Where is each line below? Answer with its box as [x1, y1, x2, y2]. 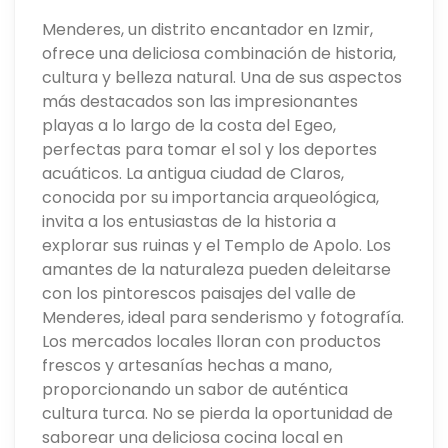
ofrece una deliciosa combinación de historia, [42, 41, 397, 65]
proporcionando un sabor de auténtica [42, 377, 349, 401]
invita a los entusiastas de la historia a [42, 209, 337, 233]
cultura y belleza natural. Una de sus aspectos [42, 65, 403, 89]
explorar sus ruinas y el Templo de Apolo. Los [42, 233, 392, 257]
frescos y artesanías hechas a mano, [42, 353, 333, 377]
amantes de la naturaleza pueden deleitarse [42, 257, 392, 281]
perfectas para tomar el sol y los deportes [42, 137, 378, 161]
